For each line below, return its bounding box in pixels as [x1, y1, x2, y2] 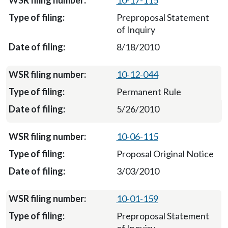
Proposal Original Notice [116, 148, 214, 159]
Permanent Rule [116, 86, 181, 97]
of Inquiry [116, 24, 155, 35]
